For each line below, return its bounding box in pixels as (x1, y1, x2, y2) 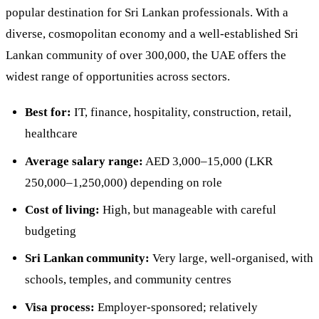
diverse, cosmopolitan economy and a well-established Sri (6, 27, 298, 41)
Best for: (24, 105, 71, 120)
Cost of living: (24, 203, 100, 217)
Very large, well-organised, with (149, 251, 313, 266)
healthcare (24, 127, 78, 141)
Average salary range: (24, 154, 143, 168)
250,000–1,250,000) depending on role (24, 175, 222, 189)
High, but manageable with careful (99, 203, 276, 217)
